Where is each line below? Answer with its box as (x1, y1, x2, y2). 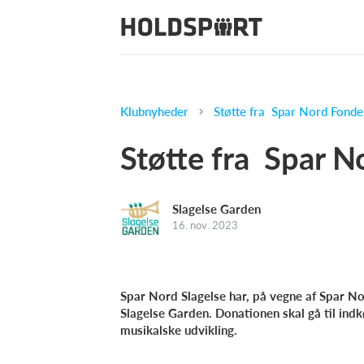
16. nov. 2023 (172, 218, 238, 232)
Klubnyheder (120, 104, 188, 119)
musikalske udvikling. (120, 323, 237, 337)
